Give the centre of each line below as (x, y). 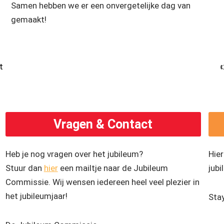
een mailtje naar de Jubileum (113, 168)
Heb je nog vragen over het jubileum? (74, 154)
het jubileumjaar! (37, 196)
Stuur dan (24, 168)
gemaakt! (29, 20)
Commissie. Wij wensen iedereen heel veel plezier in (102, 182)
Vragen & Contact (103, 124)
